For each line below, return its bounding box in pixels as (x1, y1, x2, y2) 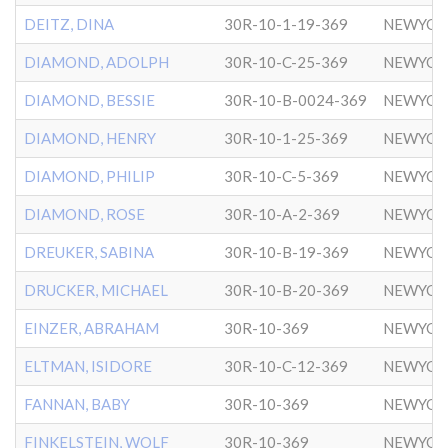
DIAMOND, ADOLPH (24, 53, 169, 71)
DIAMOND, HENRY (24, 129, 156, 147)
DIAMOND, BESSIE (24, 91, 155, 109)
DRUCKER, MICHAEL (24, 281, 168, 299)
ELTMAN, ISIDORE (24, 357, 152, 375)
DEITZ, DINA (24, 15, 114, 33)
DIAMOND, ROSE (24, 205, 145, 223)
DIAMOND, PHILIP (24, 167, 155, 185)
